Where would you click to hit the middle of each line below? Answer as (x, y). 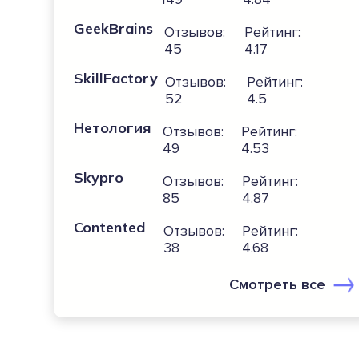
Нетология (113, 128)
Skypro (99, 178)
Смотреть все (278, 285)
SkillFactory (116, 79)
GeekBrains (114, 29)
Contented (110, 228)
